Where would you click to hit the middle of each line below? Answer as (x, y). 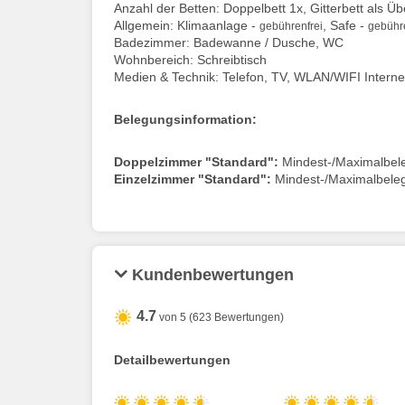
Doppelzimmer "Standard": (196, 161)
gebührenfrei (291, 26)
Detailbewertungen (172, 359)
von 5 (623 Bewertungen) (220, 317)
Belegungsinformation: (185, 119)
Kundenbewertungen (213, 274)
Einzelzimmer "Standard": (193, 179)
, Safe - (345, 25)
